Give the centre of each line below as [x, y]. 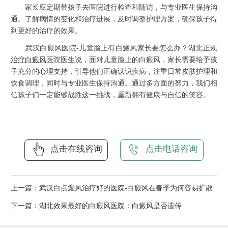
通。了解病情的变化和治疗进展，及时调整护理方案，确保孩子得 [114, 19]
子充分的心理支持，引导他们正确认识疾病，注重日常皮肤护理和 [114, 72]
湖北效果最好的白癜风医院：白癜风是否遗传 [110, 206]
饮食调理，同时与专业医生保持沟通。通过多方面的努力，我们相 [114, 83]
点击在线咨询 [76, 149]
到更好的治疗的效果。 [46, 31]
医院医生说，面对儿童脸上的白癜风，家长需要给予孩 [132, 60]
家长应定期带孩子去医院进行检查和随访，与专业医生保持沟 [114, 8]
